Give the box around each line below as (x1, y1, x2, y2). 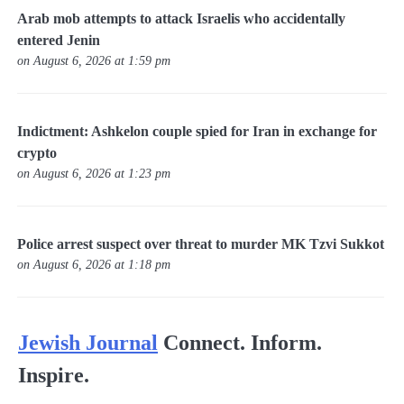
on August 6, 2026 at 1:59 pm (17, 52, 171, 68)
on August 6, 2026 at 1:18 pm (17, 257, 171, 272)
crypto (17, 145, 58, 161)
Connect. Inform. (163, 330, 322, 354)
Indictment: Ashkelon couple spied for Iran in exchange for (17, 124, 378, 140)
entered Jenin (17, 32, 101, 48)
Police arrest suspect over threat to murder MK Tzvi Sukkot (17, 236, 385, 252)
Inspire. (18, 363, 89, 387)
